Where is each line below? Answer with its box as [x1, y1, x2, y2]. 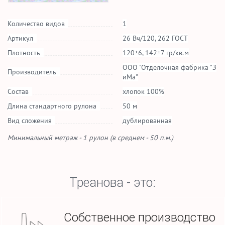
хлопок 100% [123, 87, 164, 96]
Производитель [8, 67, 56, 76]
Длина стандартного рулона [8, 101, 96, 110]
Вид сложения [8, 116, 52, 125]
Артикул [8, 34, 33, 43]
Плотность [8, 48, 40, 57]
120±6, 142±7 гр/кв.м [123, 48, 189, 57]
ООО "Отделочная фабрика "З [123, 63, 216, 72]
